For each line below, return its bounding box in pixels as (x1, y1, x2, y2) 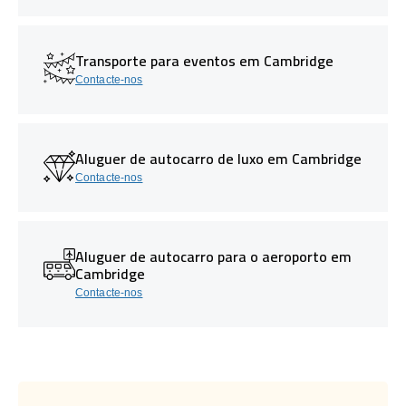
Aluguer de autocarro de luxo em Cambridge (75, 144, 362, 172)
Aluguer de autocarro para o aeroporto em (75, 242, 352, 270)
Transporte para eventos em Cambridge (75, 46, 333, 74)
